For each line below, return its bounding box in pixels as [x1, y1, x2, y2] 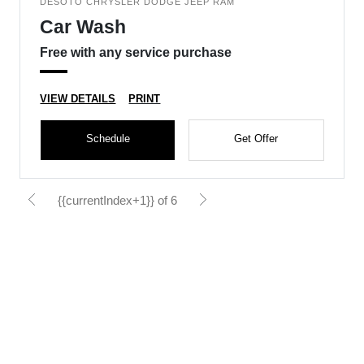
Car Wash [40, 16, 127, 37]
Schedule [85, 132, 130, 145]
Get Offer [234, 132, 279, 145]
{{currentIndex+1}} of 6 [58, 193, 178, 207]
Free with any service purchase [40, 45, 232, 59]
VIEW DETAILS [40, 93, 116, 105]
